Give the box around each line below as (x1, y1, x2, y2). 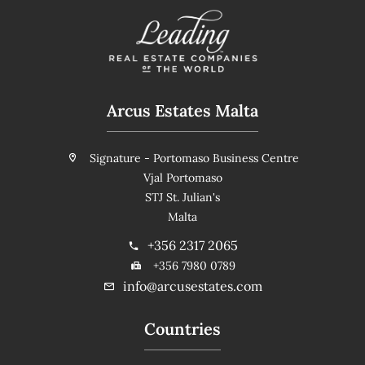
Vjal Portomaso (143, 169, 222, 185)
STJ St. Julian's (145, 189, 220, 204)
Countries (144, 318, 221, 339)
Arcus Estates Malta (107, 99, 258, 121)
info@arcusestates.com (122, 277, 262, 294)
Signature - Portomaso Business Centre (86, 150, 299, 165)
